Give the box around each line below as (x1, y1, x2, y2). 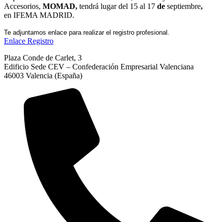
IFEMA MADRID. (11, 10, 74, 19)
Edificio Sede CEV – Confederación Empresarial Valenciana (4, 62, 194, 71)
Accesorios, (4, 1, 43, 10)
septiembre (167, 1, 201, 10)
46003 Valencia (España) (4, 71, 82, 80)
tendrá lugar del (77, 1, 128, 10)
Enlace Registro (4, 36, 54, 45)
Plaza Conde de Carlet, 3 (4, 53, 82, 62)
